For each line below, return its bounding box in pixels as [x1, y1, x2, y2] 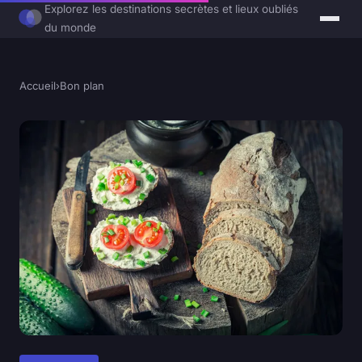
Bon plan [60, 79, 104, 92]
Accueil [19, 79, 56, 92]
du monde [44, 21, 97, 34]
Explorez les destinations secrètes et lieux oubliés [44, 2, 299, 15]
